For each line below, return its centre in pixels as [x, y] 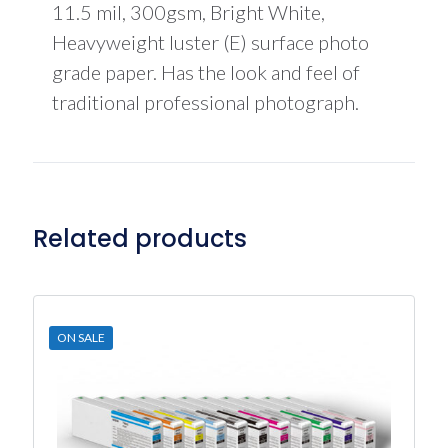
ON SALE [81, 337]
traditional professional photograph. [205, 101]
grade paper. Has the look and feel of [205, 71]
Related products [140, 238]
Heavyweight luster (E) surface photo [210, 41]
